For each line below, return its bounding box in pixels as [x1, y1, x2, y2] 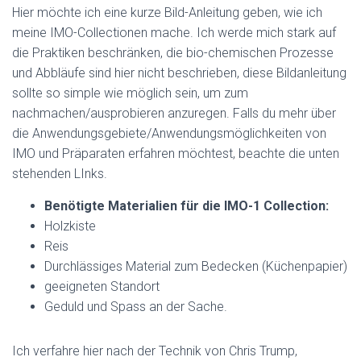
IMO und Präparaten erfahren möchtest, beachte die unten [12, 146, 339, 161]
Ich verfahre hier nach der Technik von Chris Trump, [12, 343, 297, 359]
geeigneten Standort [44, 279, 160, 294]
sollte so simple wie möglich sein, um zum [12, 85, 248, 101]
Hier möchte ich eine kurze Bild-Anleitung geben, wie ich [12, 5, 322, 20]
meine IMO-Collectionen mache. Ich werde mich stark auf [12, 25, 336, 40]
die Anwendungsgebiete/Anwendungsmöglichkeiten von [12, 126, 326, 141]
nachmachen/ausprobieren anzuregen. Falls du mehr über [12, 106, 336, 121]
